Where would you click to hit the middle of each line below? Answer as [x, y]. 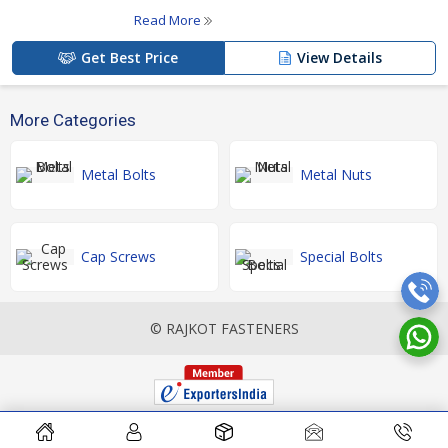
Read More [169, 20]
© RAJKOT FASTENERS [224, 328]
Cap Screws [118, 256]
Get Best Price [129, 57]
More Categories [73, 120]
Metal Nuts [336, 174]
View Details [339, 57]
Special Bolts [341, 256]
